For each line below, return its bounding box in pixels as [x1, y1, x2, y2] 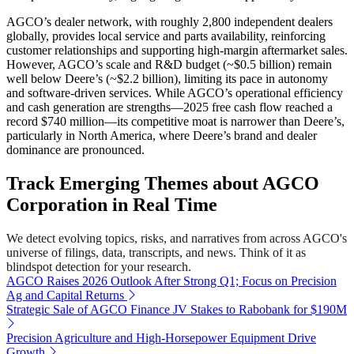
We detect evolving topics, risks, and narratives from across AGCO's [6, 231, 347, 245]
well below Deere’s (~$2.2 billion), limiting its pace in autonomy [6, 71, 328, 85]
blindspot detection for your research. [6, 259, 191, 273]
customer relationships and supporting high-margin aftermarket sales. [6, 43, 348, 57]
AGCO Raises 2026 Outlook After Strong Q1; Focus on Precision [6, 273, 337, 288]
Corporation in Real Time [6, 194, 217, 215]
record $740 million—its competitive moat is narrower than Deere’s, [6, 114, 345, 128]
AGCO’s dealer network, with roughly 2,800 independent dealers [6, 14, 333, 28]
